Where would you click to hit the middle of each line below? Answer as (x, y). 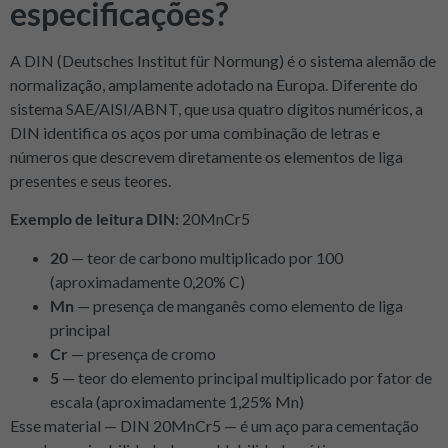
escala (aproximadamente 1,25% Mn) (177, 401)
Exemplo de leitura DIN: (94, 219)
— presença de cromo (142, 353)
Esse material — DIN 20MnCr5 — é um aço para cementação (214, 425)
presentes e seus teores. (90, 180)
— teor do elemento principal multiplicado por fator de (245, 377)
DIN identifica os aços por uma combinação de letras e (195, 132)
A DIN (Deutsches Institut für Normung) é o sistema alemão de (223, 60)
